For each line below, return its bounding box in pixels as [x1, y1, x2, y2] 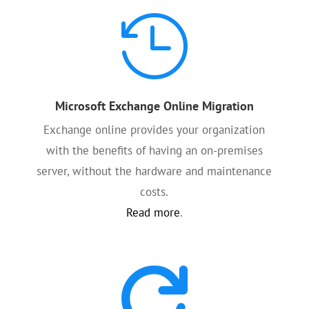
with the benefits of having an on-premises [46, 143, 263, 158]
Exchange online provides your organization [43, 122, 266, 137]
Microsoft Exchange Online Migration [54, 98, 254, 114]
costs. [140, 184, 169, 199]
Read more [126, 205, 180, 220]
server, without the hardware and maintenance [37, 163, 272, 179]
